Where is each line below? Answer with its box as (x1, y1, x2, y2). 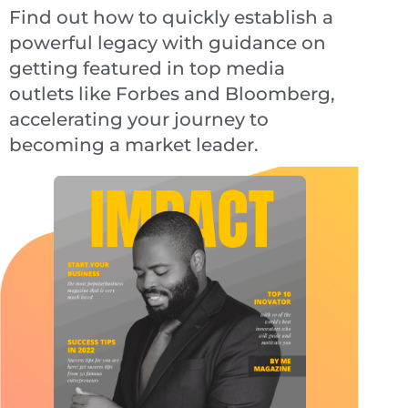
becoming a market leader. (9, 133, 259, 156)
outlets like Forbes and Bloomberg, (9, 82, 335, 105)
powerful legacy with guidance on (9, 31, 326, 54)
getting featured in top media (9, 56, 285, 79)
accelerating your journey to (9, 107, 269, 130)
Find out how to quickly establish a (9, 5, 333, 28)
